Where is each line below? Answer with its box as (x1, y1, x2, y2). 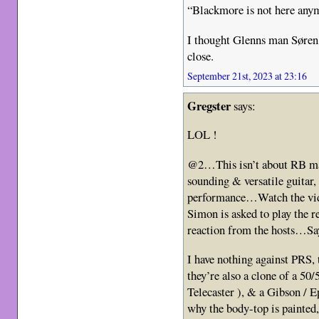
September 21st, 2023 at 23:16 (187, 68, 308, 83)
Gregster (187, 96, 231, 115)
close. (187, 47, 214, 64)
